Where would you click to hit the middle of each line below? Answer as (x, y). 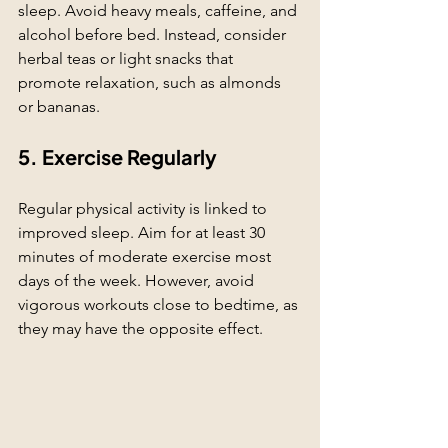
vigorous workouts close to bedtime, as (160, 304)
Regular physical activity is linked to (144, 208)
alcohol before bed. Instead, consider (154, 34)
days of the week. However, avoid (138, 280)
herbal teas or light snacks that (127, 58)
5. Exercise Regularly (117, 156)
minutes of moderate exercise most (146, 256)
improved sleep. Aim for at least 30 (143, 232)
